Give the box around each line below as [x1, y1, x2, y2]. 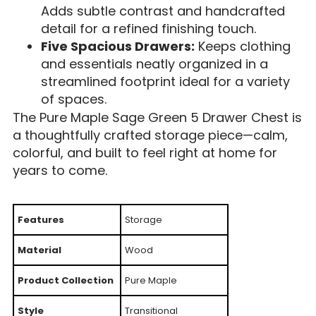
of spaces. [40, 90, 107, 108]
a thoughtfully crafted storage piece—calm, [12, 126, 288, 145]
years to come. [12, 162, 107, 180]
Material [17, 243, 61, 257]
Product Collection [17, 274, 114, 288]
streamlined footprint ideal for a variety [40, 72, 290, 90]
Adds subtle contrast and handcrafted [40, 1, 285, 20]
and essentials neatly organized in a [40, 54, 268, 73]
